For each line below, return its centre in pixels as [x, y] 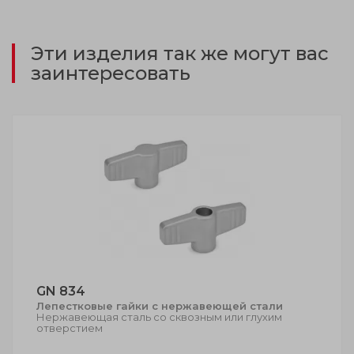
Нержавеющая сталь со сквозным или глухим [159, 316]
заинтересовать [111, 73]
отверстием [70, 328]
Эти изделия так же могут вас [180, 53]
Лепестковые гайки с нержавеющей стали [160, 305]
